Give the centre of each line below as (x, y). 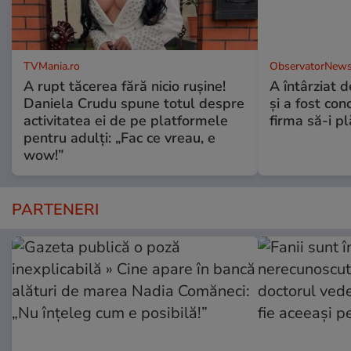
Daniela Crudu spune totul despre (134, 103)
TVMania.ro (52, 66)
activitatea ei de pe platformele (126, 120)
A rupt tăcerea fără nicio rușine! (125, 86)
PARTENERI (55, 209)
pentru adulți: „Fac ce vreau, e (119, 138)
